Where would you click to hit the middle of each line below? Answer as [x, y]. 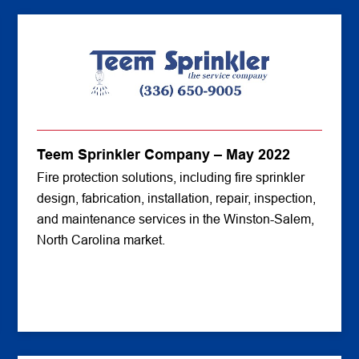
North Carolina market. [101, 240]
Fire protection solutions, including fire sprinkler [171, 177]
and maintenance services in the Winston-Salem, [176, 219]
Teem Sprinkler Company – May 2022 [164, 155]
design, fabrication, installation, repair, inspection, [177, 198]
